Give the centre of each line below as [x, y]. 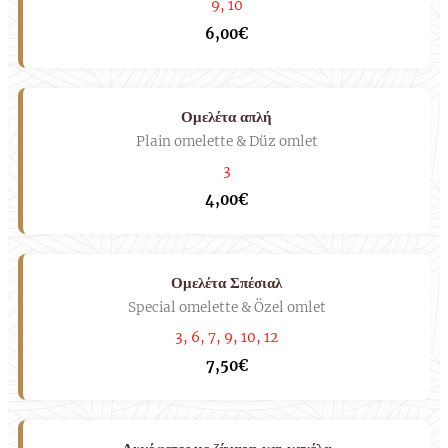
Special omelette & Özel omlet [226, 308]
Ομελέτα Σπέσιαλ [226, 283]
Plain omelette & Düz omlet [226, 142]
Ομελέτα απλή [226, 117]
